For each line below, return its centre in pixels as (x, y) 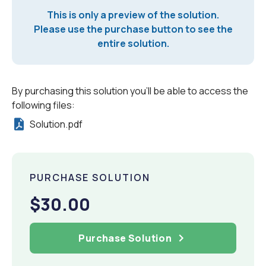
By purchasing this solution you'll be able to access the (130, 91)
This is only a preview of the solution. (133, 15)
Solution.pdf (56, 124)
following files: (43, 105)
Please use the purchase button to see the (133, 29)
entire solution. (133, 44)
